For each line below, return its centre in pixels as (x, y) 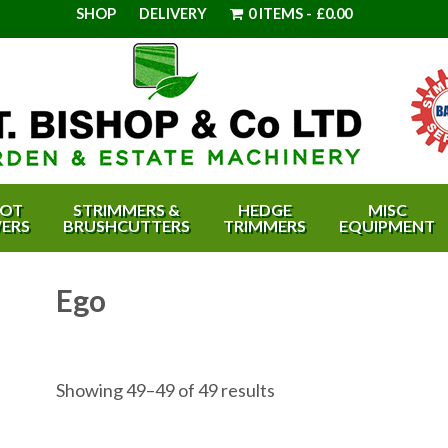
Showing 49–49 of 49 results (165, 390)
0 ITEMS (275, 13)
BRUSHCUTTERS (126, 225)
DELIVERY (173, 13)
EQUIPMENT (387, 225)
